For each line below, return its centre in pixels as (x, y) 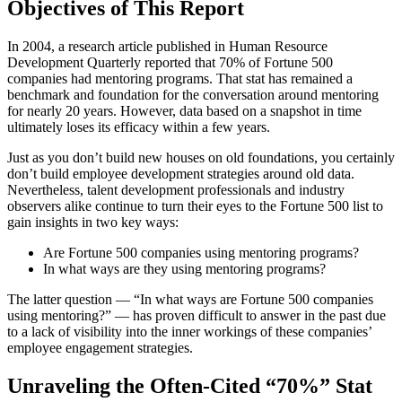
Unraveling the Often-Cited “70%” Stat (190, 385)
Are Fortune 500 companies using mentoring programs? (201, 253)
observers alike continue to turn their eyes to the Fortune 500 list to (195, 206)
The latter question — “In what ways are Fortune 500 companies (190, 300)
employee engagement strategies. (100, 348)
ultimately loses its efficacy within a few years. (139, 127)
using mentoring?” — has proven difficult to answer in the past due (197, 316)
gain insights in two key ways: (93, 223)
